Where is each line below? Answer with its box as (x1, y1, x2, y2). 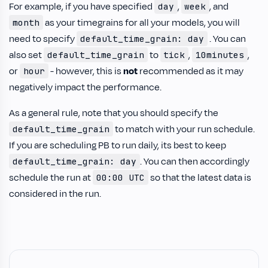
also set (9, 48, 44, 62)
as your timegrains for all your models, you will (42, 16, 240, 29)
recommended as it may (137, 65, 243, 78)
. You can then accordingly (139, 155, 249, 168)
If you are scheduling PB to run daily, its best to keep (9, 139, 226, 152)
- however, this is (48, 65, 123, 78)
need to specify (9, 32, 77, 45)
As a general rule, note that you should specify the (9, 106, 218, 120)
